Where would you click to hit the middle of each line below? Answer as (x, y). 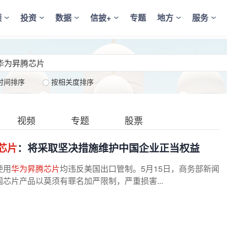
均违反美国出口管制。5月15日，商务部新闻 (140, 168)
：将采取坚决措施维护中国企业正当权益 (108, 148)
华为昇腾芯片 (35, 168)
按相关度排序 (71, 82)
